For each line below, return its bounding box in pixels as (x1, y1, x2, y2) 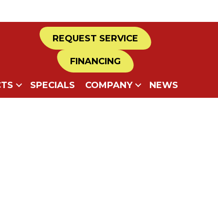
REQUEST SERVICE (52, 33, 138, 44)
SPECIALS (30, 80, 75, 91)
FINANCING (70, 56, 121, 67)
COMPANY (85, 80, 132, 91)
